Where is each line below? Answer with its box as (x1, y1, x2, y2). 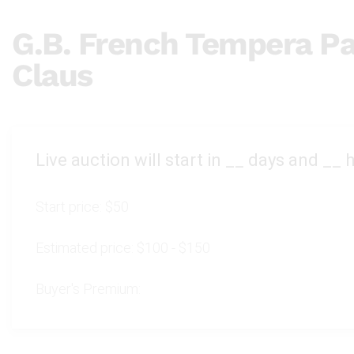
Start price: (36, 198, 105, 215)
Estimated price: (36, 239, 137, 256)
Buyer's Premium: (36, 281, 141, 297)
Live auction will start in (36, 150, 225, 170)
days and (244, 150, 322, 170)
